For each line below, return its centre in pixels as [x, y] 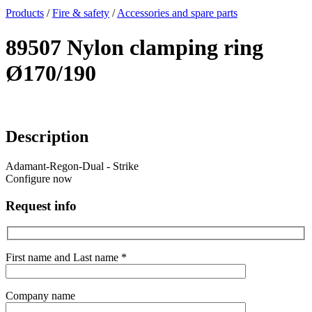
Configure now [39, 179]
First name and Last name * [66, 258]
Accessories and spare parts [177, 13]
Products [25, 13]
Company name [40, 296]
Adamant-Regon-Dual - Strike [72, 166]
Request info [41, 205]
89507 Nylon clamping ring [134, 47]
